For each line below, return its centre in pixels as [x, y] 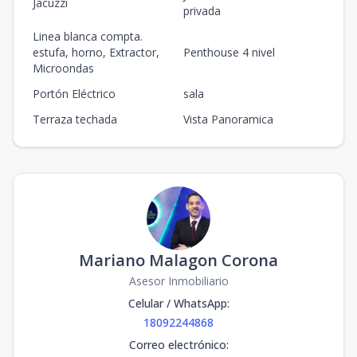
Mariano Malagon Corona [178, 260]
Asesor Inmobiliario [178, 281]
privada [202, 11]
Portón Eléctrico [74, 94]
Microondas [63, 68]
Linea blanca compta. [88, 36]
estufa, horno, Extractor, [96, 52]
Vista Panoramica [228, 119]
